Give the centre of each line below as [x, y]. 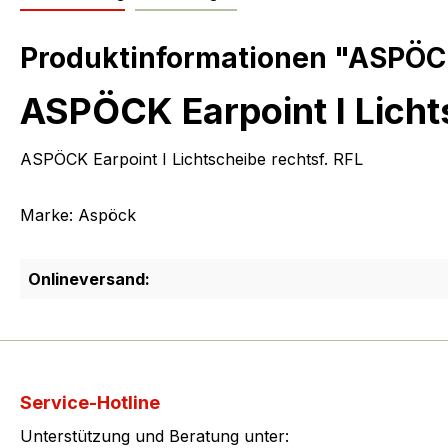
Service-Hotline [90, 403]
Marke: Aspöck [78, 215]
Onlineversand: [89, 279]
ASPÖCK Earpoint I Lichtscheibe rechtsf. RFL [191, 159]
